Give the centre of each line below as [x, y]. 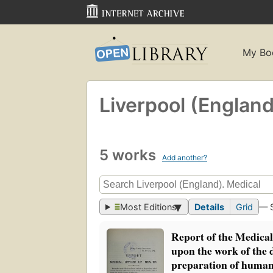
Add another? [185, 157]
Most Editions [149, 207]
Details [210, 207]
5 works [129, 155]
